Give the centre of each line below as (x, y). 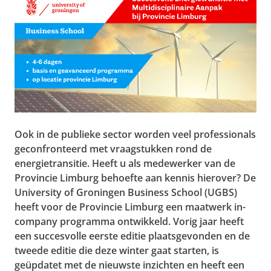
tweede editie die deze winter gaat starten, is (117, 251)
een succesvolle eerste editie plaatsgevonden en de (132, 236)
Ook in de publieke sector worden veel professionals (135, 135)
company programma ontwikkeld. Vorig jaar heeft (129, 222)
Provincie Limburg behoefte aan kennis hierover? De (135, 178)
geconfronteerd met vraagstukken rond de (113, 149)
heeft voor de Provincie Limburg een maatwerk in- (130, 207)
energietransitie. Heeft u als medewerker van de (125, 164)
